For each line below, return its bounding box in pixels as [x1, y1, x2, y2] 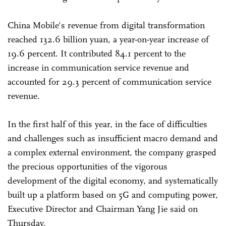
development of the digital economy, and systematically [8, 175, 218, 186]
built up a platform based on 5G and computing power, [8, 189, 218, 200]
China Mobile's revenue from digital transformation [8, 19, 205, 31]
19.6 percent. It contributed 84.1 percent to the [8, 47, 186, 59]
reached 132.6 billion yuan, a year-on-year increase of [8, 33, 209, 45]
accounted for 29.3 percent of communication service [8, 76, 211, 87]
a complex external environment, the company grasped [8, 146, 216, 158]
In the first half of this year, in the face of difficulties [8, 118, 207, 130]
